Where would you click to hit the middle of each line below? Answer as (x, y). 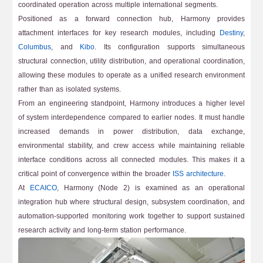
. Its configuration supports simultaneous (170, 47)
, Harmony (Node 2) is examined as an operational (151, 188)
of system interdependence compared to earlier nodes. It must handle (131, 117)
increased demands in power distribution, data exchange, (131, 131)
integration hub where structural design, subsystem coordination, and (131, 202)
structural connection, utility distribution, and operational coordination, (131, 61)
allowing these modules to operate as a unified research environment (131, 75)
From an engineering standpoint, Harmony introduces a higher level (131, 103)
